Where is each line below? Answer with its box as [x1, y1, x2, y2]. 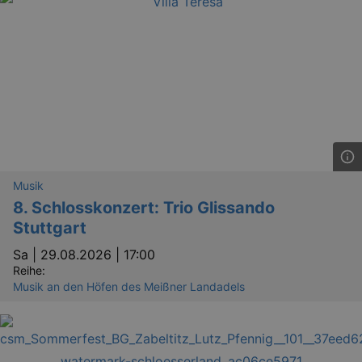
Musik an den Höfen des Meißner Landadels [13, 280, 245, 294]
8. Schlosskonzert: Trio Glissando [13, 198, 275, 218]
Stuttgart [13, 218, 86, 238]
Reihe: [13, 263, 45, 278]
